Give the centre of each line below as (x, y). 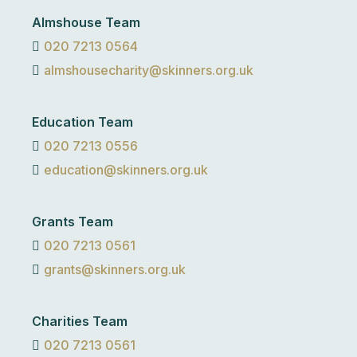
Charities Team (80, 321)
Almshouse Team (86, 22)
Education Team (82, 122)
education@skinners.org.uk (126, 170)
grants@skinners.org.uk (115, 269)
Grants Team (73, 222)
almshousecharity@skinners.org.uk (149, 70)
